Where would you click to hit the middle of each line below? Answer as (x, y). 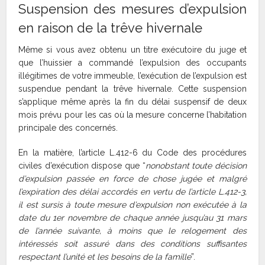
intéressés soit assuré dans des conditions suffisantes (132, 244)
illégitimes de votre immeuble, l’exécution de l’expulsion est (132, 76)
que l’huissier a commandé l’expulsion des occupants (132, 63)
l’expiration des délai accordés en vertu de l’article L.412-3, (132, 192)
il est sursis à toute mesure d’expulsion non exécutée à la (132, 205)
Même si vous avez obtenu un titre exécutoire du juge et (132, 50)
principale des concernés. (68, 128)
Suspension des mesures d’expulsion (132, 9)
